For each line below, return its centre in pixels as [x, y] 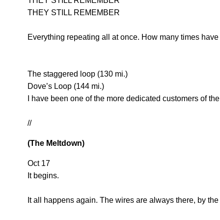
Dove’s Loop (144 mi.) [66, 86]
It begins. [43, 176]
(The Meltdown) [56, 143]
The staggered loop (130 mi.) [78, 74]
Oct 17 [39, 164]
